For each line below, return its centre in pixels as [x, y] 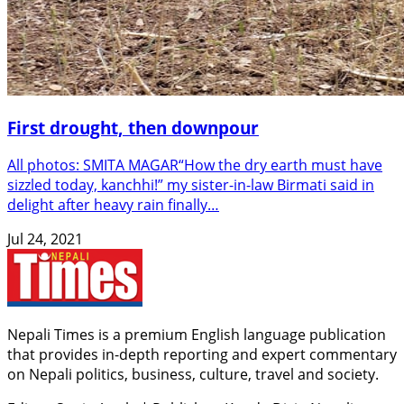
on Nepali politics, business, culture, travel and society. [193, 375]
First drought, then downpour [133, 127]
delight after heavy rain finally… [113, 205]
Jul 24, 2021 [45, 239]
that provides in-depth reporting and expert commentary [202, 355]
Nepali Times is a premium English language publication [197, 335]
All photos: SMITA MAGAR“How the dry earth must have [195, 165]
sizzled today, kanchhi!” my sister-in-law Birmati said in [191, 185]
